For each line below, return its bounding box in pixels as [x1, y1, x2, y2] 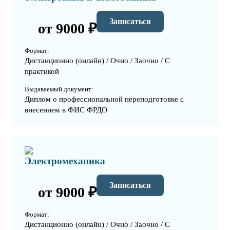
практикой [25, 67, 59, 76]
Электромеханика [25, 156, 105, 167]
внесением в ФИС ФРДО [25, 106, 107, 114]
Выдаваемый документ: [25, 85, 93, 93]
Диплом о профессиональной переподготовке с [25, 95, 184, 104]
